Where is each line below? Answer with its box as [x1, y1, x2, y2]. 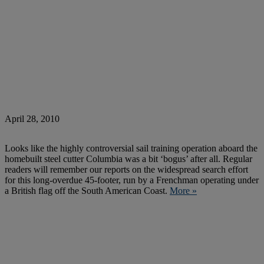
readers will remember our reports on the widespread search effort [5, 164, 248, 175]
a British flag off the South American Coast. [5, 186, 170, 196]
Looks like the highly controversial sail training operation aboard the [5, 143, 258, 154]
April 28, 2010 [5, 114, 60, 124]
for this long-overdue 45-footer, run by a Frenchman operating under [5, 175, 259, 186]
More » [170, 186, 197, 196]
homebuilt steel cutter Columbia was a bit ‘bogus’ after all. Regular [5, 154, 252, 164]
